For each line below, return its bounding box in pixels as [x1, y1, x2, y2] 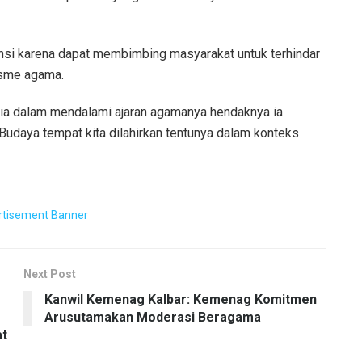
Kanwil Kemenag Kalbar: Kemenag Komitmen [44, 292, 317, 308]
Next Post [23, 267, 76, 281]
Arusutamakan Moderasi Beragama [44, 309, 261, 326]
